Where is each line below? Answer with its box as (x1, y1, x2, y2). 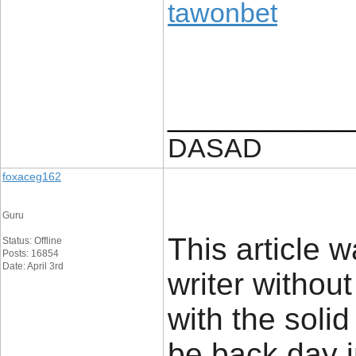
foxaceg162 (2, 170, 61, 183)
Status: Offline (2, 235, 62, 246)
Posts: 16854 (2, 248, 59, 259)
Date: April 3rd (2, 261, 64, 272)
